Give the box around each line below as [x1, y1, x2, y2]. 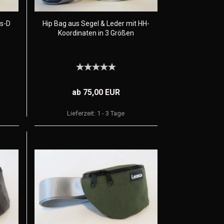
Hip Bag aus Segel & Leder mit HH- [42, 19, 149, 27]
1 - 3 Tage [97, 109, 125, 117]
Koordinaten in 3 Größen [57, 29, 134, 37]
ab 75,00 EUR [71, 87, 120, 97]
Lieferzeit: [67, 109, 97, 117]
